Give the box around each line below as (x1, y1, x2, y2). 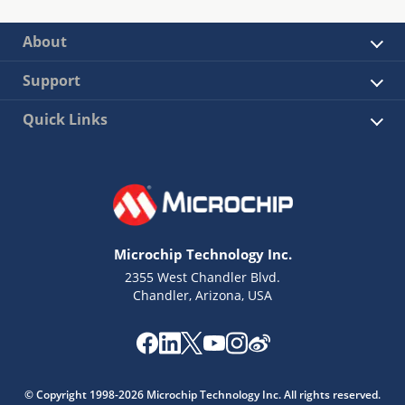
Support (23, 70, 80, 90)
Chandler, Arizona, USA (133, 286, 272, 304)
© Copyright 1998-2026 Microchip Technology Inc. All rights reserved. (24, 386, 381, 402)
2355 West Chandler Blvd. (125, 268, 280, 286)
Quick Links (23, 108, 108, 129)
